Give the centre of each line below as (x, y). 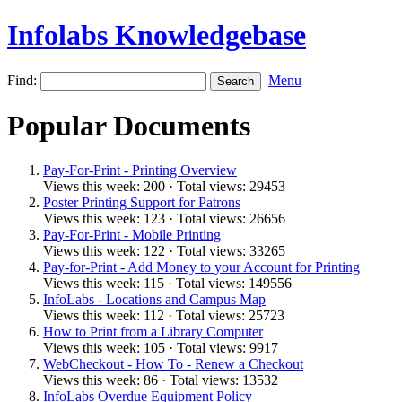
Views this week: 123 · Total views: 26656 (164, 218)
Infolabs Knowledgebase (157, 35)
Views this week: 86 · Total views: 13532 (161, 380)
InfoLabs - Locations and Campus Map (154, 299)
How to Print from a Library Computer (153, 331)
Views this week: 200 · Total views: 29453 (164, 186)
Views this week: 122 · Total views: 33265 (164, 250)
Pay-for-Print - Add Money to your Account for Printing (201, 267)
